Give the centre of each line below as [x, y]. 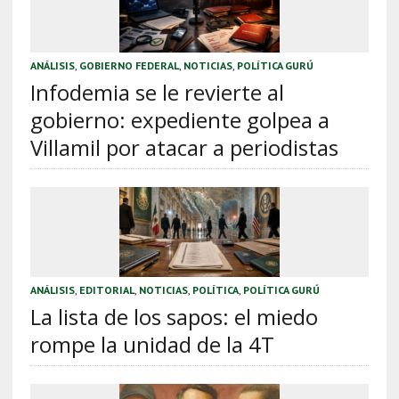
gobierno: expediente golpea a [179, 119]
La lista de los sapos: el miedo [174, 316]
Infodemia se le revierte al [157, 92]
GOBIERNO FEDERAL [129, 65]
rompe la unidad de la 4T [152, 344]
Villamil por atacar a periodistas [184, 147]
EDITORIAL [106, 289]
